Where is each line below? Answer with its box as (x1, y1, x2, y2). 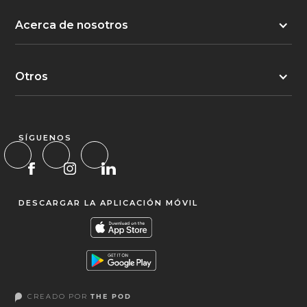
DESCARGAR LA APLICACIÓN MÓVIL (19, 197, 199, 208)
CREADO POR (27, 293, 91, 301)
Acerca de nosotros (15, 18, 129, 32)
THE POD (90, 293, 132, 301)
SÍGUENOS (19, 132, 73, 143)
